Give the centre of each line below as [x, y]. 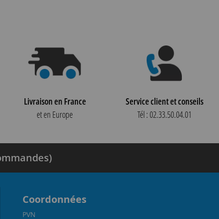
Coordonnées [54, 199]
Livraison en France [55, 101]
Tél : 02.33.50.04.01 [164, 114]
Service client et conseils [164, 101]
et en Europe [55, 114]
